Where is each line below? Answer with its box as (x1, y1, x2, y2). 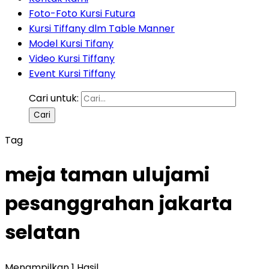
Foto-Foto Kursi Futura (29, 7, 135, 20)
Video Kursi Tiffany (29, 52, 115, 65)
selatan (5, 219, 80, 246)
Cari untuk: (29, 91, 79, 105)
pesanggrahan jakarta (5, 190, 232, 217)
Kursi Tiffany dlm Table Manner (29, 22, 175, 35)
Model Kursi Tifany (29, 37, 113, 50)
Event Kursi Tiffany (29, 67, 115, 80)
